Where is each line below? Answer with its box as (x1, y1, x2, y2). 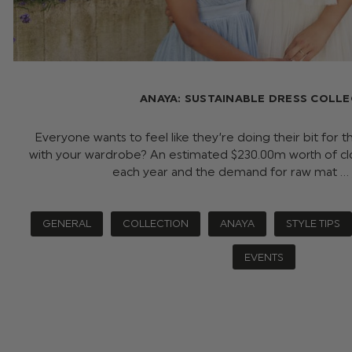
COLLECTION (122, 218, 189, 230)
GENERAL (42, 218, 91, 230)
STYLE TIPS (285, 218, 340, 230)
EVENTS (244, 251, 284, 263)
